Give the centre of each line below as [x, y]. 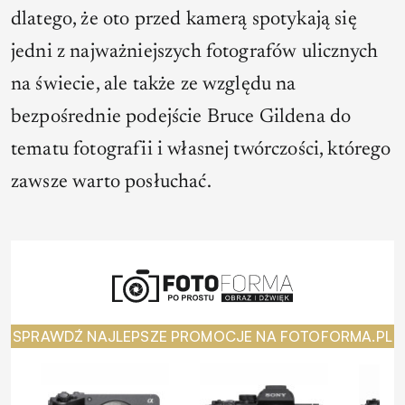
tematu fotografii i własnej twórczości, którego [201, 150]
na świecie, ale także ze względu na [154, 85]
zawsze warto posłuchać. [111, 182]
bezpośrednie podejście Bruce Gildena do [181, 117]
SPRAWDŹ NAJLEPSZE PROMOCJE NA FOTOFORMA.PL [202, 336]
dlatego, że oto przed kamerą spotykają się [184, 19]
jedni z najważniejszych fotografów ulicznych [195, 52]
